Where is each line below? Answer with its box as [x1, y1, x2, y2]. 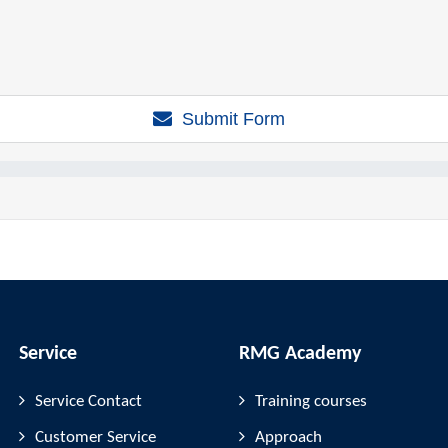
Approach [255, 429, 322, 446]
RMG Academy [239, 344, 361, 364]
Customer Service [35, 429, 156, 446]
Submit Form [182, 109, 285, 129]
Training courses [255, 393, 367, 410]
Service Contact [35, 393, 142, 410]
